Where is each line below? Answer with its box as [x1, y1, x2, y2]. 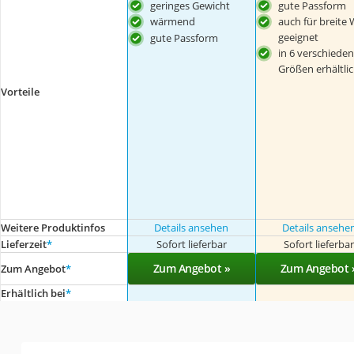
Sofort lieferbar [156, 237, 227, 252]
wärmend [150, 14, 196, 29]
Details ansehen [154, 220, 229, 235]
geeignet [277, 30, 318, 45]
